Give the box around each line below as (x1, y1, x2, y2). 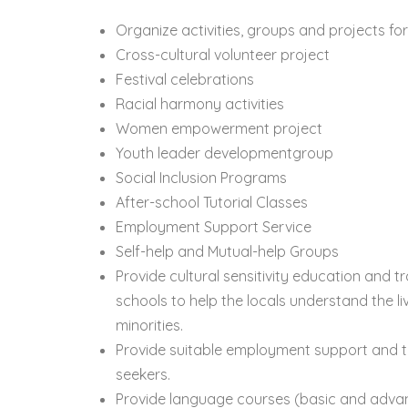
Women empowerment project (116, 119, 326, 138)
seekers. (116, 365, 170, 384)
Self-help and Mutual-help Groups (116, 242, 339, 261)
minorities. (116, 316, 183, 335)
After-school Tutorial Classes (116, 193, 308, 212)
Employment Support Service (116, 218, 311, 237)
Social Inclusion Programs (116, 168, 287, 188)
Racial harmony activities (116, 95, 284, 114)
